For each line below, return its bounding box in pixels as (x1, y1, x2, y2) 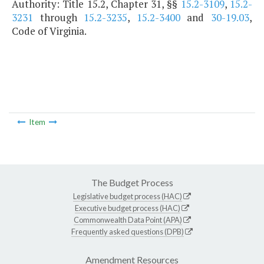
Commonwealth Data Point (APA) (73, 214, 182, 225)
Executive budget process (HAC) (75, 203, 180, 213)
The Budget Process (91, 176, 173, 188)
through (33, 11, 84, 25)
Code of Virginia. (12, 24, 87, 38)
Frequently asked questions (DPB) (71, 226, 184, 236)
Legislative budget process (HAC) (73, 191, 182, 201)
